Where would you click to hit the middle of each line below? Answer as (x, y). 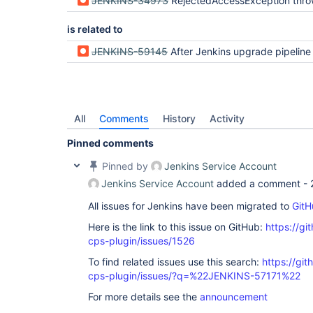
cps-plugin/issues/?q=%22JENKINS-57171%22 (194, 276)
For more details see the (144, 297)
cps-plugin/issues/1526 (141, 241)
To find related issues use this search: (175, 262)
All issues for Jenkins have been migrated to (190, 206)
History (179, 118)
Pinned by (125, 166)
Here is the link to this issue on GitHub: (177, 227)
